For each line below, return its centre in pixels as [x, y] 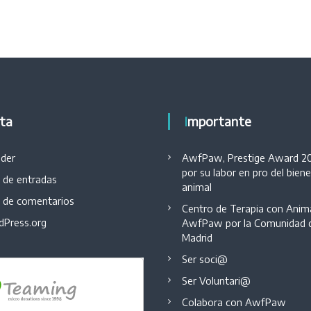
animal [197, 187]
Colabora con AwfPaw [234, 302]
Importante [220, 121]
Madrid [197, 238]
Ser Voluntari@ [217, 281]
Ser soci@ [205, 259]
